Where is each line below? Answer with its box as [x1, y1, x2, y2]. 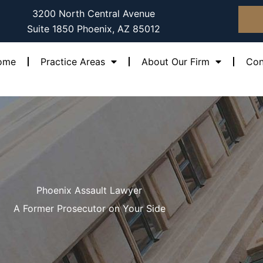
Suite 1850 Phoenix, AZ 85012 [27, 23, 161, 35]
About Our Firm [141, 56, 210, 68]
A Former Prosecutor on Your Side [13, 203, 166, 215]
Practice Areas [40, 56, 105, 68]
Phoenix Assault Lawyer [36, 184, 142, 197]
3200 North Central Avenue [32, 8, 156, 19]
